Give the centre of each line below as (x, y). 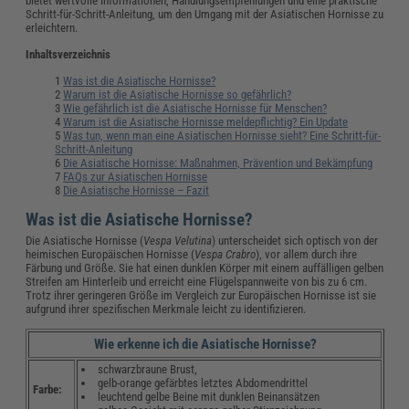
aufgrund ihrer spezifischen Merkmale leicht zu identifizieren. (166, 309)
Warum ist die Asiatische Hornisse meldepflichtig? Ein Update (206, 122)
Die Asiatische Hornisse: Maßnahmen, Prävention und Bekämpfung (218, 163)
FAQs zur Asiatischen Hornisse (136, 177)
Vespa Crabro (225, 255)
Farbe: (48, 390)
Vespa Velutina (178, 241)
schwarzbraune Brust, (147, 370)
